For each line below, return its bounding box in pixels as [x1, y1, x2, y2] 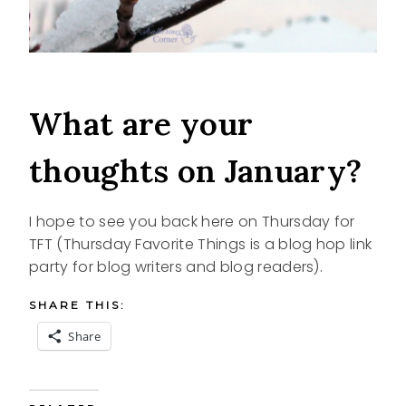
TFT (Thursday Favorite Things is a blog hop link [29, 234, 372, 255]
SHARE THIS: [29, 298, 126, 312]
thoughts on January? [29, 150, 362, 191]
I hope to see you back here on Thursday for [29, 211, 355, 232]
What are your [29, 102, 254, 144]
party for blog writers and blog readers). [29, 256, 324, 277]
